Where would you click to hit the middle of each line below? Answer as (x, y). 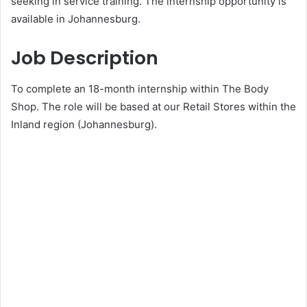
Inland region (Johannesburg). (85, 124)
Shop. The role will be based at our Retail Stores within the (153, 106)
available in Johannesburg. (76, 19)
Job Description (85, 58)
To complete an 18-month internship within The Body (140, 88)
